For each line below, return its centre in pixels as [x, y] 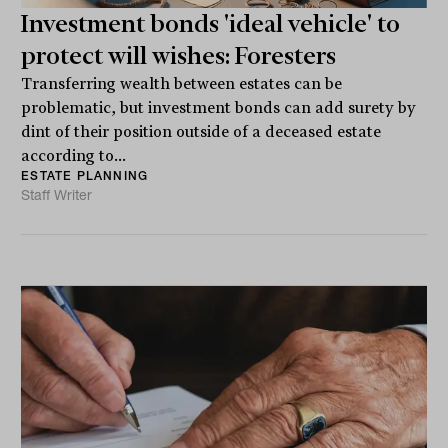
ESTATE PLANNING [85, 175]
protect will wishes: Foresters [179, 55]
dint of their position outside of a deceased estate [201, 131]
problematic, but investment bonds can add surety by [219, 107]
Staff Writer [57, 194]
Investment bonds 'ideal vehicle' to [211, 23]
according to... [74, 155]
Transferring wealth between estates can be [182, 83]
